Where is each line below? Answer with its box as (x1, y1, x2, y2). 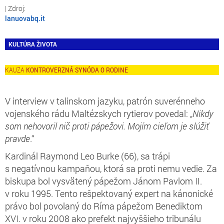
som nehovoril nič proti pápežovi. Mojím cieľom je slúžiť (5, 119, 209, 132)
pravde (5, 132, 30, 144)
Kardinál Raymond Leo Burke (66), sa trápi (5, 149, 170, 162)
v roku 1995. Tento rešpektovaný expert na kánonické (5, 187, 213, 199)
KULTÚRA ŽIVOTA (8, 39, 57, 48)
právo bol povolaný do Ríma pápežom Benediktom (5, 199, 202, 212)
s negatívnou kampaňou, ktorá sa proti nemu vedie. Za (5, 162, 217, 174)
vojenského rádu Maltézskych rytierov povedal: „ (5, 107, 192, 119)
